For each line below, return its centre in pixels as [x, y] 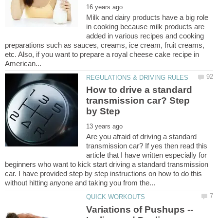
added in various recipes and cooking [145, 36]
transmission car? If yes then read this [147, 146]
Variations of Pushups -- [140, 209]
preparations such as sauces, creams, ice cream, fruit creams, [105, 45]
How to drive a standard [139, 90]
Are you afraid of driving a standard [142, 137]
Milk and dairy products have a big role [147, 18]
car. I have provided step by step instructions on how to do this [103, 174]
